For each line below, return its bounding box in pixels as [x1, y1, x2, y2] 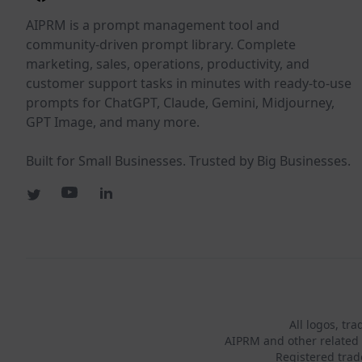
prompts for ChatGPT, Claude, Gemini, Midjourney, [26, 94, 335, 112]
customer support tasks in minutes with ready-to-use [26, 74, 351, 93]
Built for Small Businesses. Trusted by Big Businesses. [26, 152, 351, 170]
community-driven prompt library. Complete [26, 36, 296, 54]
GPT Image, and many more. [26, 113, 200, 132]
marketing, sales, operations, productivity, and [26, 55, 309, 74]
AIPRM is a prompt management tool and [26, 16, 280, 35]
